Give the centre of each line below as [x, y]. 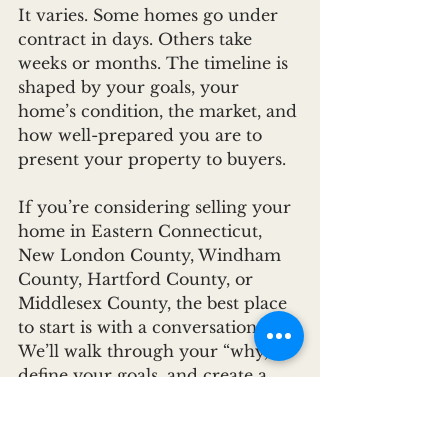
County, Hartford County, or [138, 279]
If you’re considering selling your [157, 207]
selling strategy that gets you [136, 399]
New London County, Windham [152, 255]
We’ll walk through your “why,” [148, 351]
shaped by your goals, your [131, 87]
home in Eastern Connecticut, [142, 231]
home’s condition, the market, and [160, 111]
